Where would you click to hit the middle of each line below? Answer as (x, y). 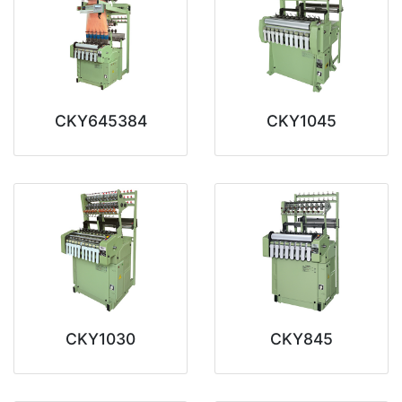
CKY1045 (301, 121)
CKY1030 (100, 339)
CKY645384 (100, 121)
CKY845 (301, 339)
